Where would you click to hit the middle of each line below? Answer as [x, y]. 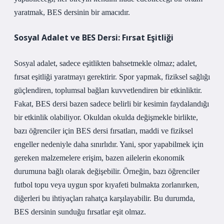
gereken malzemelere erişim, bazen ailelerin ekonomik [99, 158]
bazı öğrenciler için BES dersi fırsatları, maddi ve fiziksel [103, 131]
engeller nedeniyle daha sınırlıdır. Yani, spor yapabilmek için [109, 144]
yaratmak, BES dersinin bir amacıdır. [72, 12]
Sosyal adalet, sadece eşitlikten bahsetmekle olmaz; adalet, [105, 63]
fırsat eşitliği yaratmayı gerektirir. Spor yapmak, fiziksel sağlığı [112, 77]
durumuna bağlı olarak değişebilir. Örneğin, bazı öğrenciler [107, 171]
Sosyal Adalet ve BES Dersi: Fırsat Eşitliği [94, 37]
